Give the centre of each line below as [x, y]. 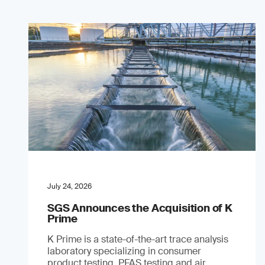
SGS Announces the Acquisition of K [140, 208]
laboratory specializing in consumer [124, 251]
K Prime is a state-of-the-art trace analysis [138, 239]
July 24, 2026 [70, 186]
